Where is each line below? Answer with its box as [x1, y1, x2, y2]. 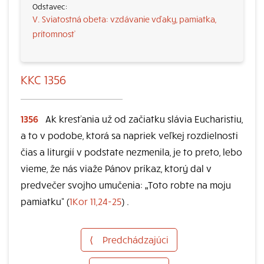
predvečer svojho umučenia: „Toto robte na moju [21, 179, 231, 190]
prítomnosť [32, 28, 75, 39]
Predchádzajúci [103, 233, 169, 245]
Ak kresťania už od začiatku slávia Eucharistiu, [43, 113, 243, 124]
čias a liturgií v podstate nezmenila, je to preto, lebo [21, 146, 242, 157]
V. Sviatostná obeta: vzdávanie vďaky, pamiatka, [32, 14, 216, 24]
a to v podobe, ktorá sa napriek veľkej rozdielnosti [21, 129, 238, 141]
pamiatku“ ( [21, 195, 70, 207]
